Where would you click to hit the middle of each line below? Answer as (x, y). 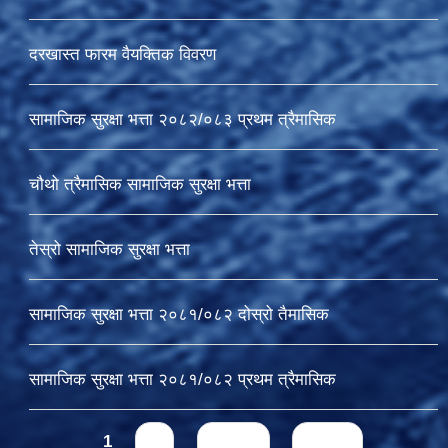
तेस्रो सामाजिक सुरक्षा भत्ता (109, 250)
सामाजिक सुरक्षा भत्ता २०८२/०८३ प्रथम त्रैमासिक (182, 120)
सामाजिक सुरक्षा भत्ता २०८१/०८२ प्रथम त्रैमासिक (182, 380)
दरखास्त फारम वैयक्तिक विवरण (122, 55)
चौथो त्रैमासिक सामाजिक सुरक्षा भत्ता (139, 185)
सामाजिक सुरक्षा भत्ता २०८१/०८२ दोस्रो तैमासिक (178, 315)
